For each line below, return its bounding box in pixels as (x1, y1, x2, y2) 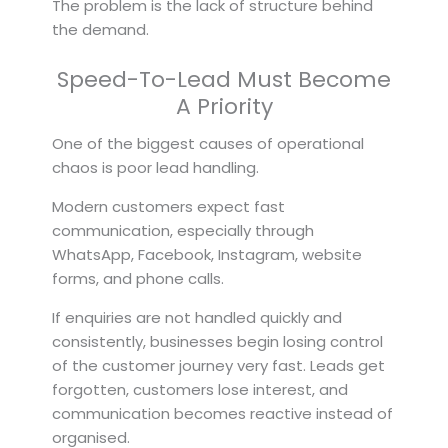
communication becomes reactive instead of (52, 403, 393, 425)
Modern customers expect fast (52, 196, 285, 218)
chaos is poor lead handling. (52, 157, 259, 179)
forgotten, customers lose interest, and (52, 379, 348, 401)
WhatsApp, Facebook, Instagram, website (52, 244, 362, 266)
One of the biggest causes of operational (52, 133, 364, 155)
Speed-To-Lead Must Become (57, 64, 391, 96)
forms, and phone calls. (52, 268, 224, 290)
